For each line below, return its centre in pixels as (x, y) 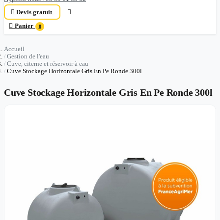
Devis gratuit (34, 12)
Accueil (14, 49)
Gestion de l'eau (28, 56)
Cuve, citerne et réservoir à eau (48, 64)
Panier (24, 26)
